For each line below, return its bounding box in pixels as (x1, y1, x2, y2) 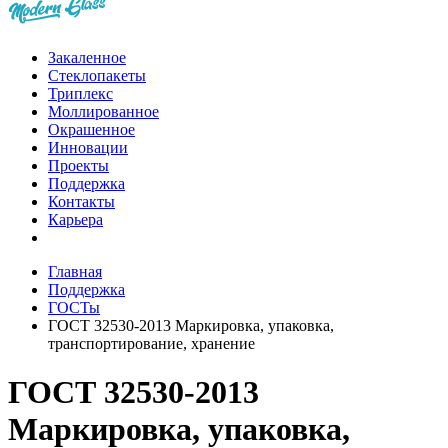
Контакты (48, 193, 115, 210)
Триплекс (48, 85, 113, 102)
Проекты (48, 157, 109, 174)
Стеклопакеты (48, 67, 146, 84)
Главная (48, 263, 102, 280)
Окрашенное (48, 121, 135, 138)
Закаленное (48, 49, 126, 66)
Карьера (48, 211, 103, 228)
